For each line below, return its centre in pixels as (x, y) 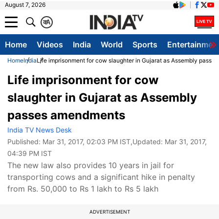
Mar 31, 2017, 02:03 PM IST (87, 142)
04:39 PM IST (30, 153)
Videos (50, 44)
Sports (145, 44)
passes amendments (66, 115)
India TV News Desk (40, 130)
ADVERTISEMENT (109, 212)
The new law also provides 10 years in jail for (91, 165)
